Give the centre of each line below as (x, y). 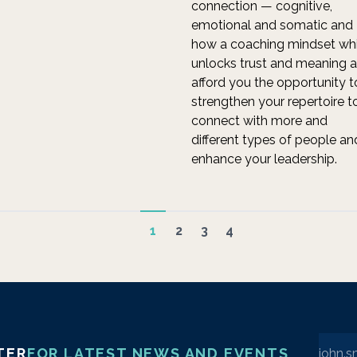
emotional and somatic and (272, 25)
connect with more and (259, 121)
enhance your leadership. (264, 159)
